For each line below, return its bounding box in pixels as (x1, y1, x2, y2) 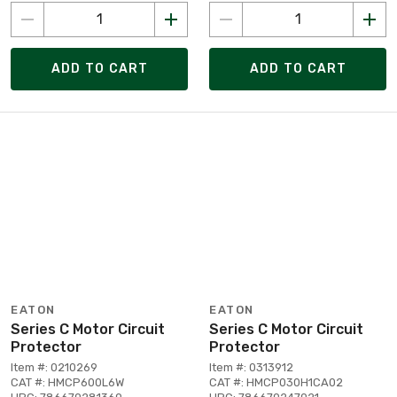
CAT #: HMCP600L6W (11, 375, 124, 389)
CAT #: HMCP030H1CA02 (209, 375, 343, 389)
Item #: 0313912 (209, 360, 293, 374)
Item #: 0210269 (11, 360, 97, 374)
